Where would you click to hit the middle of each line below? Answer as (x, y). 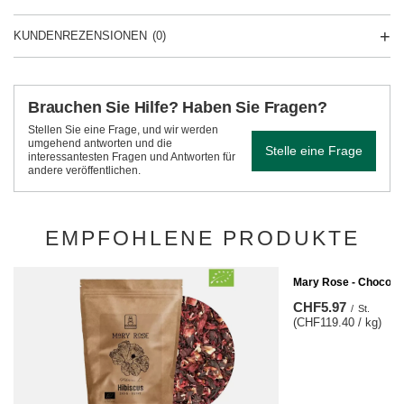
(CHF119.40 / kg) (337, 322)
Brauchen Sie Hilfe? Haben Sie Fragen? (178, 107)
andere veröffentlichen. (84, 170)
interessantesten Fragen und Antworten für (132, 157)
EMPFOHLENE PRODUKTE (202, 238)
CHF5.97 (320, 307)
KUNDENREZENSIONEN (80, 36)
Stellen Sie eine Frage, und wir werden (123, 130)
